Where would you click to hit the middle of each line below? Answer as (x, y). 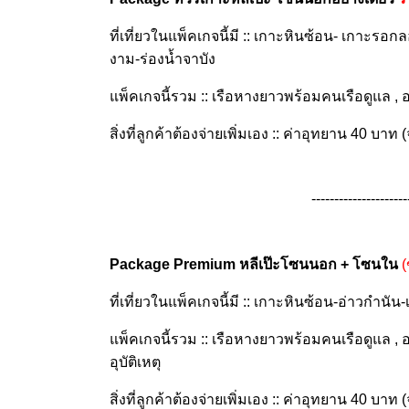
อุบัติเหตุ (135, 362)
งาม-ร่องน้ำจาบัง (163, 59)
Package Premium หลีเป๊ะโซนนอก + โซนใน (254, 264)
